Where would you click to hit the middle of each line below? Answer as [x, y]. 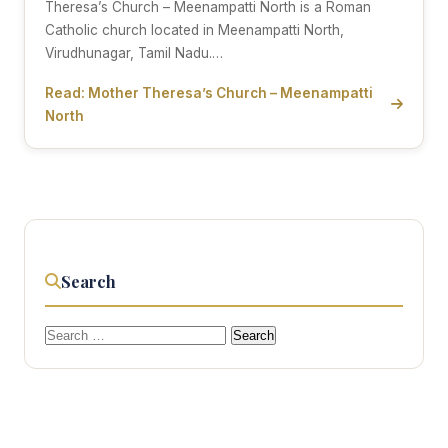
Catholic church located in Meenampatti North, [194, 29]
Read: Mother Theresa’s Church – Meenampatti [209, 92]
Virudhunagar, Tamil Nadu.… [134, 52]
